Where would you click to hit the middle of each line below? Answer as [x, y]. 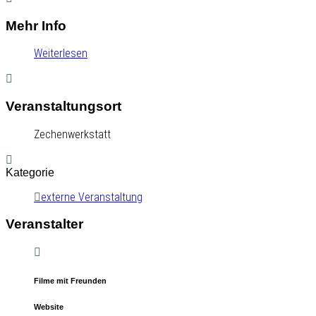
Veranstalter [44, 224]
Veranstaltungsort [63, 106]
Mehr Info [36, 25]
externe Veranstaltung [92, 197]
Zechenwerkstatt [72, 134]
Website [49, 307]
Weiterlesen [61, 54]
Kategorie [30, 172]
